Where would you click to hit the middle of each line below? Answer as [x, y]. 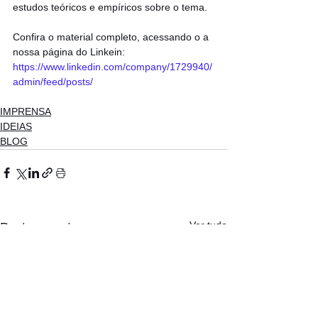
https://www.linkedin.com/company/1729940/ [113, 66]
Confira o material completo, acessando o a [112, 37]
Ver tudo [208, 225]
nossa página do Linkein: [70, 51]
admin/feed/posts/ [53, 81]
